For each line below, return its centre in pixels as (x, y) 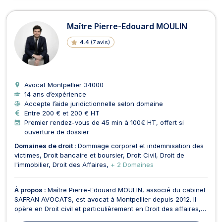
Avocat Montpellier (54, 84)
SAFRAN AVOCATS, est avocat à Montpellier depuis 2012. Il (105, 199)
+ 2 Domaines (132, 164)
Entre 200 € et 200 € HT (62, 113)
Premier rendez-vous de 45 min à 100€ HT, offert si (104, 122)
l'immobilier (31, 164)
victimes (27, 155)
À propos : (31, 190)
